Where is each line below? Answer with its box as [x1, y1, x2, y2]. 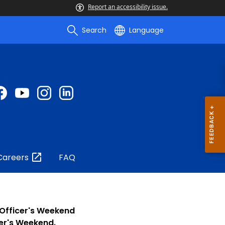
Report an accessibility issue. [88, 3, 168, 11]
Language [129, 25, 164, 35]
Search [82, 25, 106, 35]
